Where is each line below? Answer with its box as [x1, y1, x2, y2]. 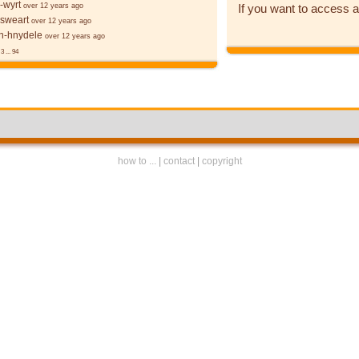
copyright [201, 155, 242, 167]
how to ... [117, 155, 156, 167]
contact [163, 155, 195, 167]
